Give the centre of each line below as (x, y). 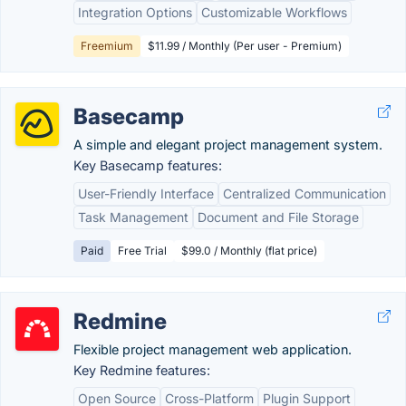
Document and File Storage (278, 217)
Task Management (133, 217)
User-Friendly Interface (146, 193)
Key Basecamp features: (148, 165)
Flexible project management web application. (213, 349)
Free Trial (142, 251)
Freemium (107, 46)
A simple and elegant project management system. (228, 145)
